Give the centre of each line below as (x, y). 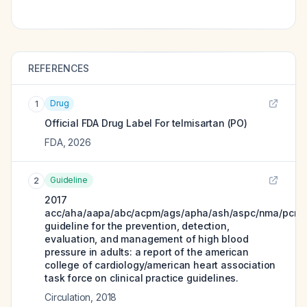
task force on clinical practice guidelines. (142, 278)
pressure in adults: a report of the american (147, 252)
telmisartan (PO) (209, 123)
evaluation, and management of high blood (147, 239)
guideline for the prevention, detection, (137, 226)
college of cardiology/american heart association (160, 265)
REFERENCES (59, 68)
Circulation (68, 297)
